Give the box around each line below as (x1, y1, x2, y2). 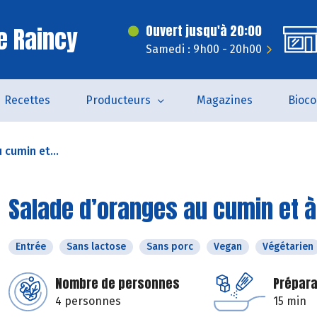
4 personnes (55, 294, 121, 308)
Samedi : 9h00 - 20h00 (146, 42, 262, 56)
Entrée (16, 241, 46, 253)
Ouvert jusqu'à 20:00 (146, 21, 262, 40)
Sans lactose (67, 241, 126, 253)
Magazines (196, 93, 253, 107)
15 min (273, 294, 306, 308)
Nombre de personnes (55, 274, 180, 293)
